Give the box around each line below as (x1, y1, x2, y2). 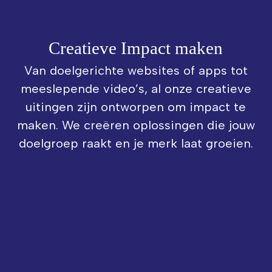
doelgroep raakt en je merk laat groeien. (18, 136, 253, 151)
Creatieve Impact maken (49, 38, 223, 58)
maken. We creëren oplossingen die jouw (16, 118, 255, 132)
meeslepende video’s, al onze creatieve (20, 81, 251, 96)
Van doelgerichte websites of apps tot (24, 63, 248, 78)
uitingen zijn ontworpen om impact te (25, 100, 246, 114)
